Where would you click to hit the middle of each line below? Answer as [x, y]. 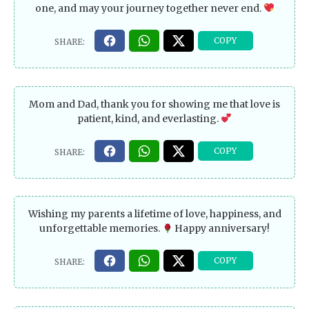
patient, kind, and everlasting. [149, 118]
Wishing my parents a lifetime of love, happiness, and [154, 214]
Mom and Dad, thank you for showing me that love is [154, 104]
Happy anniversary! [221, 229]
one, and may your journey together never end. [149, 8]
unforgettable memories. [100, 229]
